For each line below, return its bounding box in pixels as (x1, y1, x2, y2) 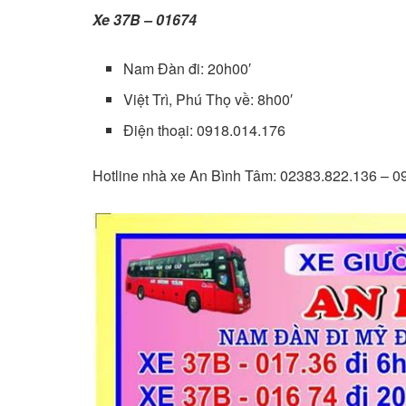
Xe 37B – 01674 (92, 8, 197, 30)
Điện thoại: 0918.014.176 (123, 119, 286, 140)
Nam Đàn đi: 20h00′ (123, 57, 252, 79)
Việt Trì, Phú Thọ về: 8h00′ (123, 88, 294, 110)
